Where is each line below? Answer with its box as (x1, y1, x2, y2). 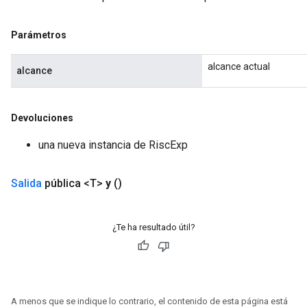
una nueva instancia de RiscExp (38, 138, 188, 151)
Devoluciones (11, 112, 73, 123)
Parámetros (11, 29, 66, 40)
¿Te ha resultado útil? (112, 222, 195, 232)
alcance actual (208, 61, 270, 72)
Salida (11, 177, 42, 190)
